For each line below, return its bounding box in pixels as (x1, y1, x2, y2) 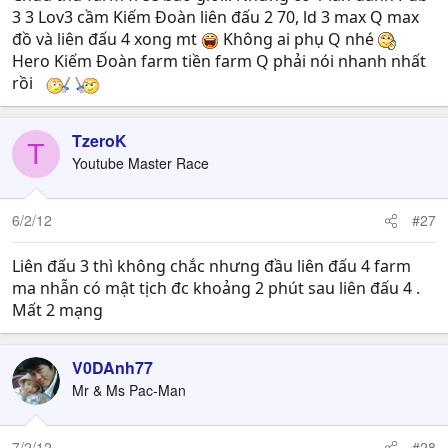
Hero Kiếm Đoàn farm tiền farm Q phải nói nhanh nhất (12, 50, 426, 72)
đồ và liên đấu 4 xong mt (12, 28, 201, 50)
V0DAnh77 (72, 356, 153, 379)
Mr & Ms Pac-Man (72, 380, 186, 400)
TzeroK (72, 129, 127, 152)
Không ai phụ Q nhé (219, 28, 378, 50)
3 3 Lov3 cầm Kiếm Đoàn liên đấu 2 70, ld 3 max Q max (12, 6, 419, 28)
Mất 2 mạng (12, 299, 103, 321)
